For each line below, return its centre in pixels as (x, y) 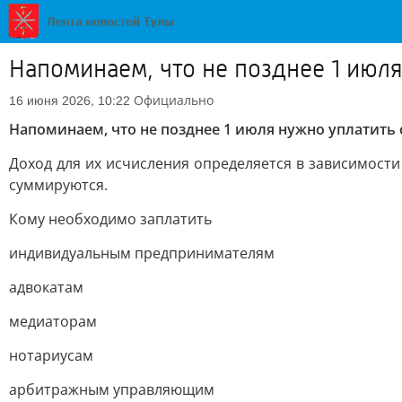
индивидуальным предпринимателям (142, 253)
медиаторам (53, 321)
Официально (174, 100)
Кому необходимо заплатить (110, 219)
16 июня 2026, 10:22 (70, 100)
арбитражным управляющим (112, 389)
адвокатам (46, 287)
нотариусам (51, 355)
